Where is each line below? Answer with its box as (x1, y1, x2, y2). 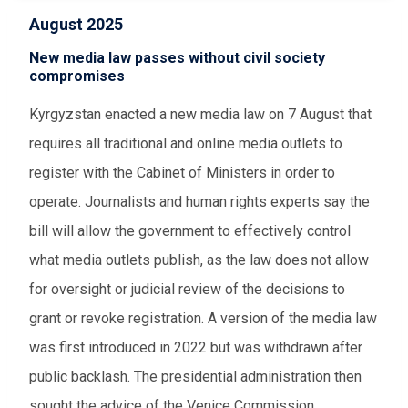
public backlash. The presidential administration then (29, 368, 362, 386)
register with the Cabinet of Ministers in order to (29, 164, 335, 182)
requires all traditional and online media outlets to (29, 135, 342, 153)
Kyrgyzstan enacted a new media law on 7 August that (29, 106, 372, 124)
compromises (29, 67, 125, 86)
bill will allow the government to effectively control (29, 222, 351, 240)
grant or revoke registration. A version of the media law (29, 310, 377, 328)
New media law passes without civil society (29, 49, 325, 67)
